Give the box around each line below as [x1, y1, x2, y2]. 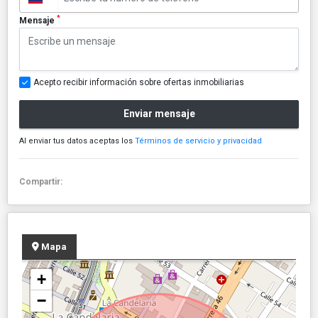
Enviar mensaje [123, 108, 195, 120]
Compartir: [19, 176, 67, 187]
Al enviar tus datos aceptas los [19, 136, 135, 146]
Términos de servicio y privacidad [135, 136, 262, 146]
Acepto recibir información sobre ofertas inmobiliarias [33, 77, 244, 87]
